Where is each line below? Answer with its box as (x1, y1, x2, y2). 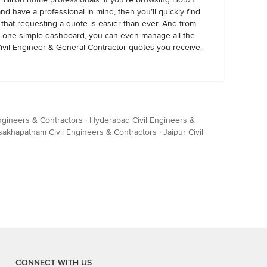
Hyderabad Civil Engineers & (89, 115, 195, 125)
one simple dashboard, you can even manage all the (2, 30, 195, 41)
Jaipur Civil (163, 127, 203, 137)
